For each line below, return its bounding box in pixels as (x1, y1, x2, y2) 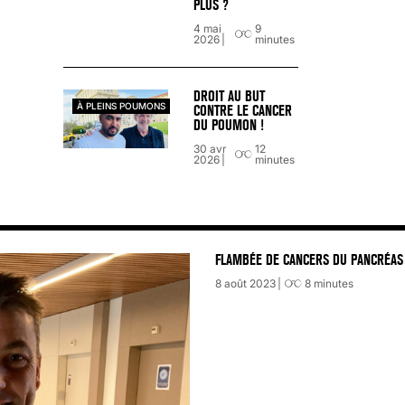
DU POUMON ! (193, 117, 264, 135)
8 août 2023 (215, 277, 276, 291)
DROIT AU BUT (193, 88, 265, 106)
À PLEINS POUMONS (76, 101, 165, 112)
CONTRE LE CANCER (193, 102, 292, 120)
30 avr (193, 142, 226, 156)
